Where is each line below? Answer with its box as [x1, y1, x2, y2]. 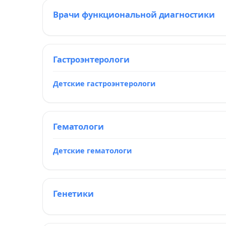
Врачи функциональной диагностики [53, 9, 215, 20]
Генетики [53, 188, 94, 199]
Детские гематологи [53, 145, 132, 155]
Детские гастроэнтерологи [53, 78, 155, 88]
